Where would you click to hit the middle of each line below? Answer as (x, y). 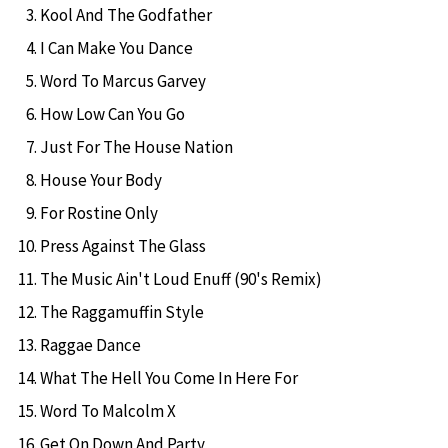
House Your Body (101, 179)
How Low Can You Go (112, 113)
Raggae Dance (90, 344)
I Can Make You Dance (116, 47)
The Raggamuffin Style (122, 311)
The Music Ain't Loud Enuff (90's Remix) (181, 278)
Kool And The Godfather (126, 14)
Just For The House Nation (136, 146)
